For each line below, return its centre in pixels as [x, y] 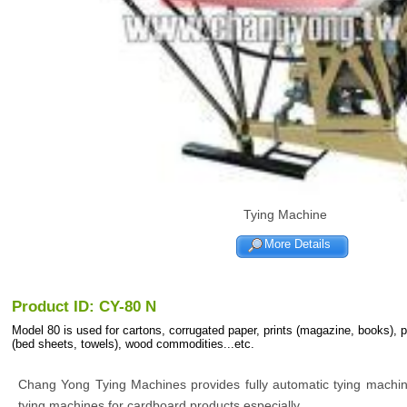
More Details [298, 244]
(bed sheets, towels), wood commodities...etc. [133, 344]
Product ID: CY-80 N [84, 306]
